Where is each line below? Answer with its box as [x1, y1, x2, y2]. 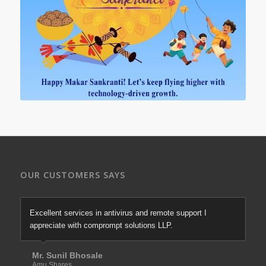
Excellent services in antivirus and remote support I [29, 208, 207, 218]
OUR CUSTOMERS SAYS [20, 169, 125, 181]
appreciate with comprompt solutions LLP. [29, 221, 173, 230]
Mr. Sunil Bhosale [31, 251, 103, 261]
